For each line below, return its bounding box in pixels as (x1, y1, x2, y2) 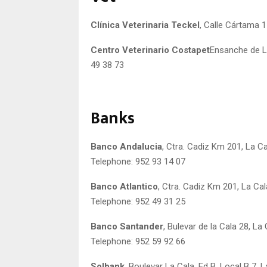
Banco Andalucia (91, 141, 162, 152)
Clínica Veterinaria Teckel (91, 19, 200, 30)
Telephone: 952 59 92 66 (91, 235, 185, 247)
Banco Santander (91, 221, 163, 232)
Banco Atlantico (91, 181, 158, 192)
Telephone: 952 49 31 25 (91, 195, 185, 207)
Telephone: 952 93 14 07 (91, 156, 185, 167)
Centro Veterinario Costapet (91, 44, 210, 55)
